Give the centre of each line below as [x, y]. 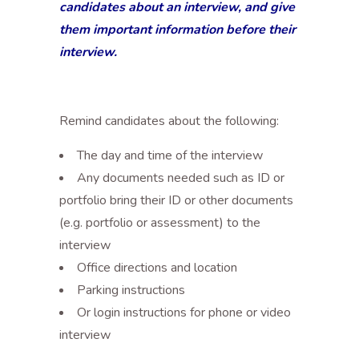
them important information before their [177, 30]
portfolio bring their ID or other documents [176, 200]
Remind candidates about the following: [169, 121]
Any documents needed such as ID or [181, 178]
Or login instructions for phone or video [184, 313]
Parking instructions [131, 290]
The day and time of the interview [170, 155]
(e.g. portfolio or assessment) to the [160, 223]
